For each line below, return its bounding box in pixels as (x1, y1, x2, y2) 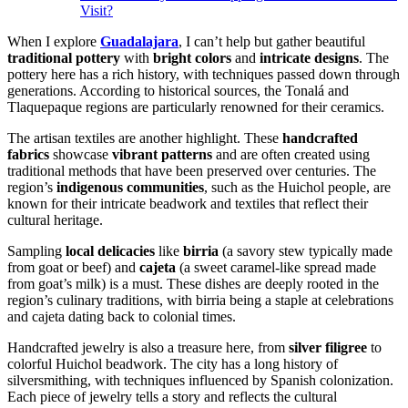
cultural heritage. (7, 212, 103, 228)
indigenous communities (56, 179, 204, 195)
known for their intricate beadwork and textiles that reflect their (7, 196, 368, 211)
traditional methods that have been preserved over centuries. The (7, 163, 376, 178)
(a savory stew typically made (219, 243, 393, 259)
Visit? (80, 3, 113, 18)
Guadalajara (100, 34, 178, 49)
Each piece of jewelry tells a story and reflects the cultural (7, 389, 337, 404)
